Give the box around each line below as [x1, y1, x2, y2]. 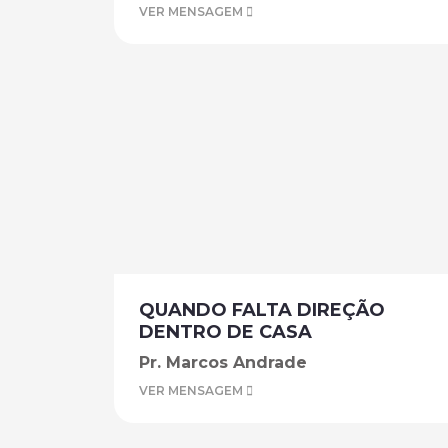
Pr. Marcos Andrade [139, 353, 307, 372]
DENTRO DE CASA [139, 321, 312, 343]
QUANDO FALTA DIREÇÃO [139, 299, 385, 321]
